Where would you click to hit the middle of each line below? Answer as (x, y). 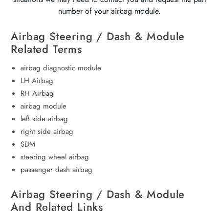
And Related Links (57, 207)
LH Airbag (37, 81)
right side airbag (47, 132)
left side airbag (44, 119)
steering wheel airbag (55, 157)
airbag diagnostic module (61, 68)
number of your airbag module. (109, 11)
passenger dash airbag (57, 170)
